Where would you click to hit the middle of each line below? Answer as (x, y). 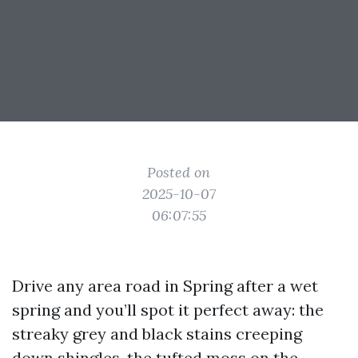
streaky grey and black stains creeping (157, 334)
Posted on (179, 172)
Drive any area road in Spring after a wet (165, 286)
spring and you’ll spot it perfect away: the (168, 310)
